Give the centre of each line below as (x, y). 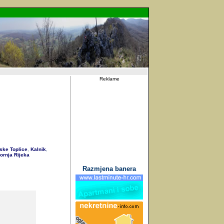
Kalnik (37, 149)
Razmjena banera (109, 169)
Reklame (109, 79)
